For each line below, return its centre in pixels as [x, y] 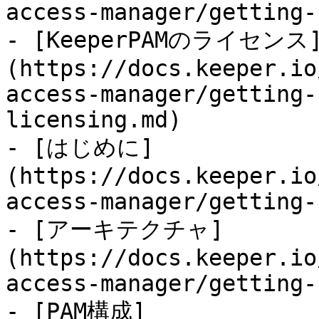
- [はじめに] [80, 147]
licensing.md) [94, 120]
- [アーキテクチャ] [115, 229]
